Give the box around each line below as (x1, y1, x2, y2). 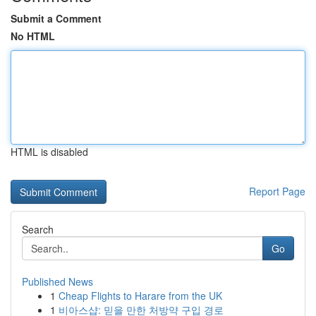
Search (22, 222, 54, 236)
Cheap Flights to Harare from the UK (59, 288, 222, 303)
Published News (22, 274, 93, 288)
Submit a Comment (11, 11, 102, 25)
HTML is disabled (11, 145, 88, 159)
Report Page (249, 184, 305, 198)
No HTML (11, 29, 55, 43)
